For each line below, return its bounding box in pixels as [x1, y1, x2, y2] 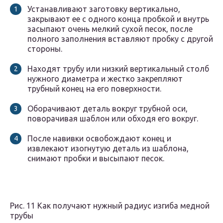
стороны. [27, 44, 62, 54]
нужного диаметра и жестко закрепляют [27, 74, 183, 84]
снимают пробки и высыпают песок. [27, 154, 164, 163]
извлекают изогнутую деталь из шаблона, [27, 144, 189, 153]
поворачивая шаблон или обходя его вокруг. [27, 114, 198, 123]
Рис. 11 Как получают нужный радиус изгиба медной [10, 201, 210, 211]
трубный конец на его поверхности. [27, 84, 161, 94]
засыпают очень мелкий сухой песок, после [27, 24, 193, 34]
